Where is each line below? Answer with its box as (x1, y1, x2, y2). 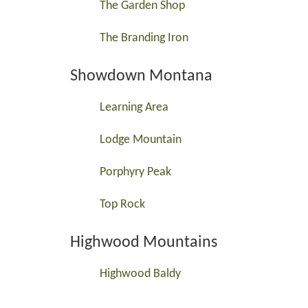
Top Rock (100, 198, 145, 211)
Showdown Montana (70, 68, 212, 85)
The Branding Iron (100, 32, 188, 45)
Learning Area (100, 101, 168, 114)
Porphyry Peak (100, 166, 171, 179)
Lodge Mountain (100, 133, 181, 146)
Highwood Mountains (70, 234, 217, 251)
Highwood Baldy (100, 267, 181, 280)
